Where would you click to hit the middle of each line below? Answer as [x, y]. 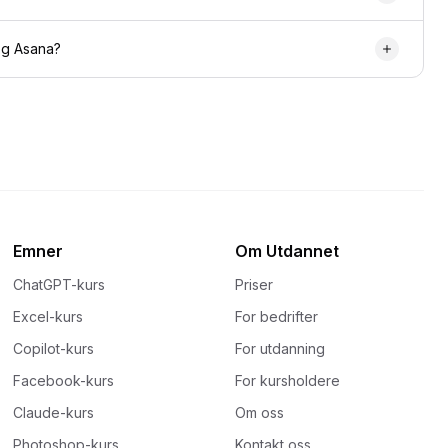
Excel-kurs [48, 316]
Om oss [259, 412]
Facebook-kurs [64, 380]
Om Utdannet [286, 250]
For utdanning [279, 348]
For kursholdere [287, 380]
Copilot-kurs [54, 348]
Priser [253, 284]
